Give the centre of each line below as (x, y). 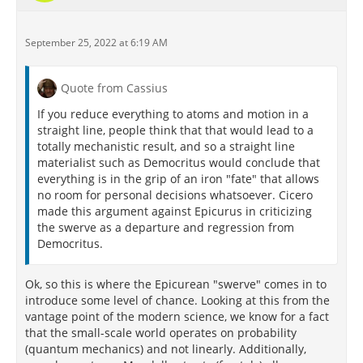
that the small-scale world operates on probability (161, 333)
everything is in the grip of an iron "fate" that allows (178, 179)
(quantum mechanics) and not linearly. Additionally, (166, 349)
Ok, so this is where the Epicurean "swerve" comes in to (176, 284)
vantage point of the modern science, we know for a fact (177, 316)
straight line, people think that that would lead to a (175, 130)
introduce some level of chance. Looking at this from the (177, 300)
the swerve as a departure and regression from (166, 227)
